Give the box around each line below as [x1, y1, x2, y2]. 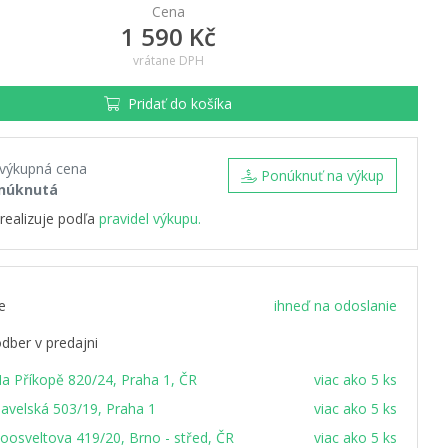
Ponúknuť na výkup [261, 166, 384, 185]
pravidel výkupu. [99, 209, 201, 228]
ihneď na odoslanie [274, 296, 397, 315]
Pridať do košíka [128, 94, 232, 113]
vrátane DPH [132, 52, 204, 69]
